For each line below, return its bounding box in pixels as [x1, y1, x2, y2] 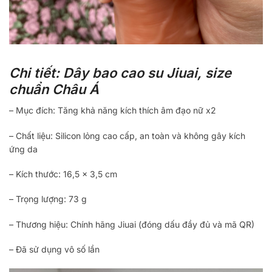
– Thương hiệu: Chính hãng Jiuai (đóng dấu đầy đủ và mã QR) [9, 219, 254, 229]
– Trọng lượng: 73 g [9, 194, 87, 205]
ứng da [9, 143, 38, 154]
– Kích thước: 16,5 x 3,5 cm [9, 168, 117, 179]
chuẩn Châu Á [9, 81, 99, 98]
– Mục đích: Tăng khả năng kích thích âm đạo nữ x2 [9, 105, 216, 116]
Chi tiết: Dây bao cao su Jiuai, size [9, 65, 231, 81]
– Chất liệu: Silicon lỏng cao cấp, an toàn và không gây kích [9, 130, 245, 141]
